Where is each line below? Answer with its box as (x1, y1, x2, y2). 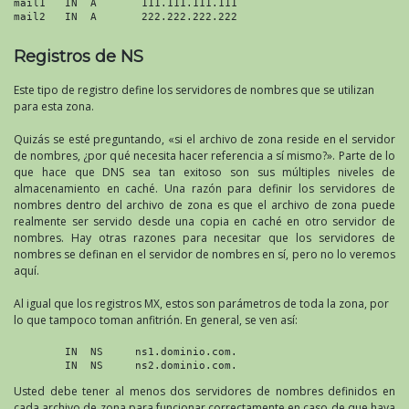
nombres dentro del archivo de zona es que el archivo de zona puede (14, 196, 395, 213)
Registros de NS (14, 46, 143, 67)
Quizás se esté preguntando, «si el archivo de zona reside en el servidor (14, 131, 395, 147)
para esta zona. (14, 98, 94, 114)
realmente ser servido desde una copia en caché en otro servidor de (14, 213, 395, 229)
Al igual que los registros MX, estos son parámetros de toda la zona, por (14, 295, 389, 311)
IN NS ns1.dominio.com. (14, 345, 237, 357)
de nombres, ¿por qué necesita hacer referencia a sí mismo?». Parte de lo (14, 147, 395, 163)
